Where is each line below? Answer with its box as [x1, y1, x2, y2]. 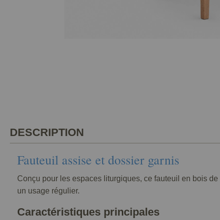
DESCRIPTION [10, 126, 84, 138]
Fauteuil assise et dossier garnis [17, 151, 179, 168]
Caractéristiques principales [17, 206, 160, 218]
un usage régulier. [17, 187, 80, 195]
